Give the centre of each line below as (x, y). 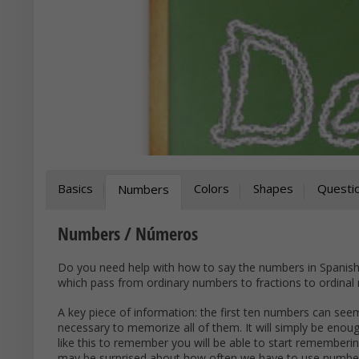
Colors (212, 188)
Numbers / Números (128, 233)
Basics (75, 188)
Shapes (273, 188)
